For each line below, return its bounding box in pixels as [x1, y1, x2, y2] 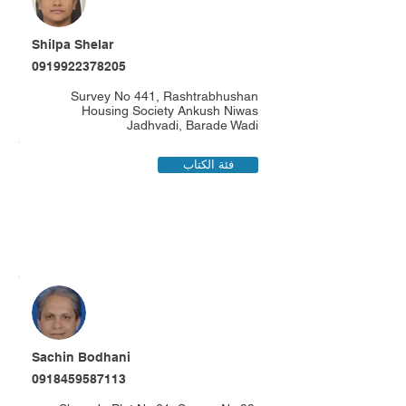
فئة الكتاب [182, 158, 234, 171]
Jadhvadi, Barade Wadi [127, 118, 258, 132]
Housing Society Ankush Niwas [82, 103, 258, 118]
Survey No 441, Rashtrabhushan [71, 89, 258, 103]
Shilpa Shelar [32, 37, 113, 52]
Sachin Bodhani [32, 350, 130, 364]
